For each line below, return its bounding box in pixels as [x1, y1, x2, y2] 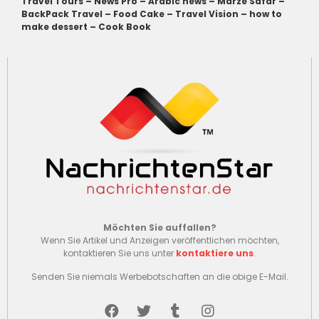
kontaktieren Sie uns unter [63, 247, 176, 260]
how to [249, 7, 282, 20]
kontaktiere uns [176, 247, 253, 260]
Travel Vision [175, 7, 239, 20]
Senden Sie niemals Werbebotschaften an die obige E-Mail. [31, 270, 288, 283]
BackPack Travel [21, 7, 103, 20]
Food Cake [113, 7, 164, 20]
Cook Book [98, 20, 151, 33]
